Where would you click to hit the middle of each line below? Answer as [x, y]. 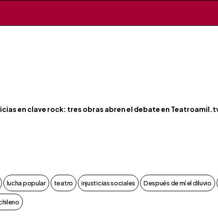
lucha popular [26, 183]
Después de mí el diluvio [177, 183]
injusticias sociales [108, 183]
